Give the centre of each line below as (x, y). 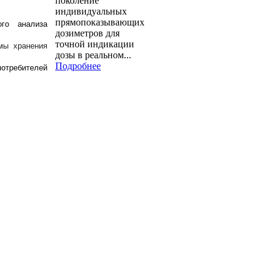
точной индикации (95, 44)
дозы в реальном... (93, 55)
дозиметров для (87, 33)
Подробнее (78, 66)
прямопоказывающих (100, 22)
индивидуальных (91, 11)
